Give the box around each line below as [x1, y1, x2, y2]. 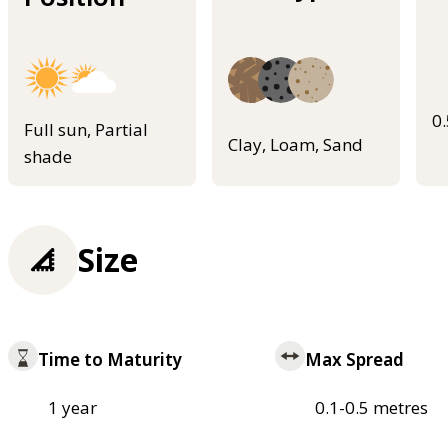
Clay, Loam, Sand [228, 132, 363, 156]
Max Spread [304, 348, 404, 372]
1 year [48, 396, 97, 420]
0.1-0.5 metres [314, 396, 428, 420]
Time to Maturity [38, 348, 182, 372]
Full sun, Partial [24, 118, 148, 142]
